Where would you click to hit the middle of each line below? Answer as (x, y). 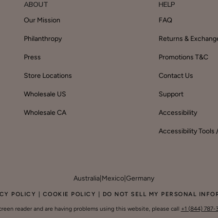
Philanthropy (43, 39)
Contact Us (176, 76)
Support (171, 94)
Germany (140, 179)
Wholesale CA (45, 113)
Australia (87, 179)
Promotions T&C (183, 57)
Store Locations (48, 76)
